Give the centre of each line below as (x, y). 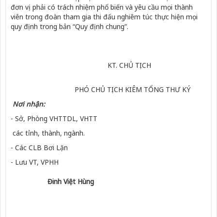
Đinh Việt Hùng (71, 182)
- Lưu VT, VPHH (38, 162)
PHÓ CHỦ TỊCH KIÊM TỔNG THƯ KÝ (101, 90)
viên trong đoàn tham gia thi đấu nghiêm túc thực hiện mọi (104, 17)
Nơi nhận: (28, 104)
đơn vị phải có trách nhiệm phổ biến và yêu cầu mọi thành (102, 7)
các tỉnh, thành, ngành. (48, 133)
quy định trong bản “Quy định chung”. (70, 27)
